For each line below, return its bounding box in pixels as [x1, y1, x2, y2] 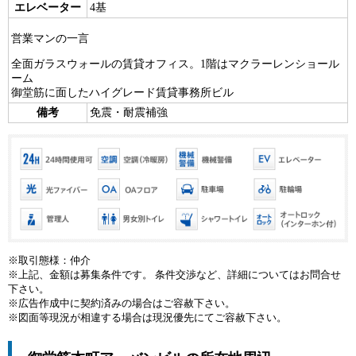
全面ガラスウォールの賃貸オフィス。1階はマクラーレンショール [11, 58, 339, 71]
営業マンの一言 [11, 33, 89, 45]
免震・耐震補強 [90, 106, 168, 119]
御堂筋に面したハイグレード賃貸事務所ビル [11, 87, 234, 99]
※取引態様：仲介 [8, 254, 91, 267]
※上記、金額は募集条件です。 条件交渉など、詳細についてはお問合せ [8, 269, 341, 281]
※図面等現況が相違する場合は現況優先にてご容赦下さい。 [8, 311, 287, 324]
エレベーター [14, 2, 81, 14]
